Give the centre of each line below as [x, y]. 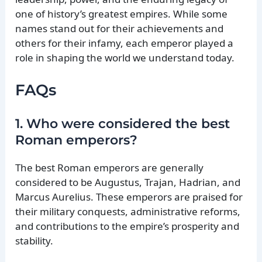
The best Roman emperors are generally [110, 168]
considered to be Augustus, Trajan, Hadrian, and [128, 182]
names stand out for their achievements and [120, 28]
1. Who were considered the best [123, 124]
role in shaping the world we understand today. [125, 57]
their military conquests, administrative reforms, [128, 212]
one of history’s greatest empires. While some [122, 13]
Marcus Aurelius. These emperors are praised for [129, 197]
